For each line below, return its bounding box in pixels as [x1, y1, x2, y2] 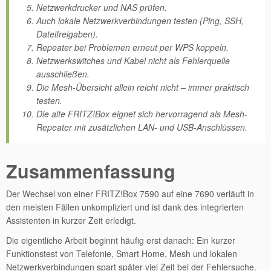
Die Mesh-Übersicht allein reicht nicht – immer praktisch [36, 81, 249, 93]
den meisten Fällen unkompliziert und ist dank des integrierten [6, 201, 244, 213]
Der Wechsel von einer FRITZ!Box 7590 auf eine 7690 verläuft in [6, 188, 254, 200]
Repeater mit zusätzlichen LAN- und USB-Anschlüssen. [36, 121, 247, 133]
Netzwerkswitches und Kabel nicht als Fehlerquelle [36, 54, 230, 67]
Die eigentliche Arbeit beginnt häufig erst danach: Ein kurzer [6, 234, 235, 246]
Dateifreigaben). [36, 28, 98, 40]
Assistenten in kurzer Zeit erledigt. [6, 214, 136, 226]
